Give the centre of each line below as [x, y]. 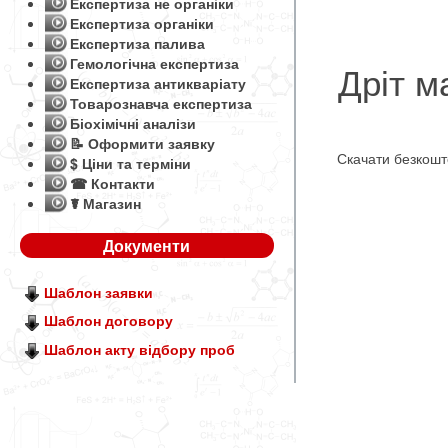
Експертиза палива [137, 43]
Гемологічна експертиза [154, 63]
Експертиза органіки [142, 23]
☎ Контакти [112, 183]
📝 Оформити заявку [142, 143]
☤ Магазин [105, 203]
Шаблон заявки [98, 292]
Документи [147, 245]
